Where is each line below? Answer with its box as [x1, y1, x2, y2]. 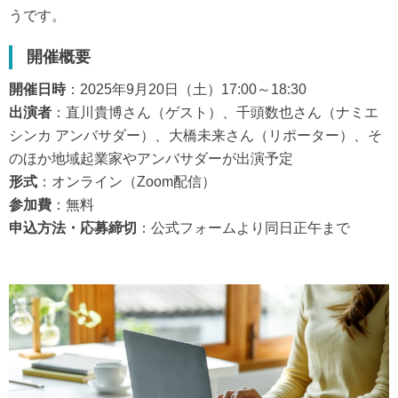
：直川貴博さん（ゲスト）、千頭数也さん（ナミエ [52, 105, 378, 120]
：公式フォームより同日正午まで [137, 220, 350, 235]
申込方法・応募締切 [9, 220, 137, 235]
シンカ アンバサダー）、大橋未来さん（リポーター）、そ [9, 128, 382, 143]
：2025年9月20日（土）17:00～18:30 [66, 82, 306, 97]
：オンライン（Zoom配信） [37, 174, 216, 189]
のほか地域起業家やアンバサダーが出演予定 [9, 151, 293, 166]
